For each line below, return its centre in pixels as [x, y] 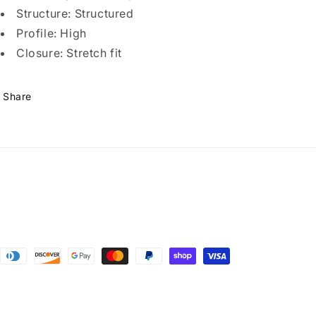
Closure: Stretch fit [69, 53]
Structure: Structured [75, 13]
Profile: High [51, 33]
